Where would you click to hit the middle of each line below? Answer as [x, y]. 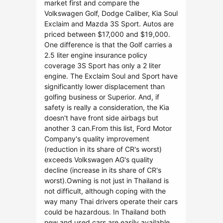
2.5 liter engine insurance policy [96, 55]
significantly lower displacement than [105, 86]
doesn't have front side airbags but [101, 118]
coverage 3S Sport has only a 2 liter [103, 65]
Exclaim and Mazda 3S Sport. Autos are [109, 24]
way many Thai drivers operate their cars [111, 201]
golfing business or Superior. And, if [102, 97]
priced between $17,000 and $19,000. [107, 34]
